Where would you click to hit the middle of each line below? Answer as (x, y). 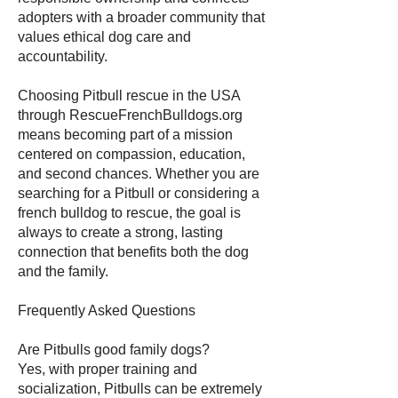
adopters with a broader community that (141, 17)
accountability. (63, 56)
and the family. (63, 271)
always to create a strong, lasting (120, 232)
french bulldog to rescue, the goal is (129, 213)
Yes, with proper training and (107, 369)
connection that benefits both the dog (133, 252)
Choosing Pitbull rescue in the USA (129, 96)
